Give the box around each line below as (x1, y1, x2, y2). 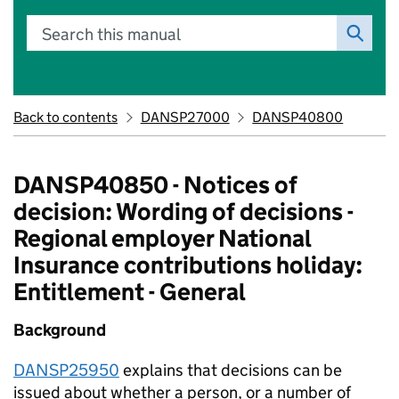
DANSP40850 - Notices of (13, 170, 297, 199)
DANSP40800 (252, 109, 344, 126)
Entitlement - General (13, 277, 246, 306)
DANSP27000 (140, 109, 230, 126)
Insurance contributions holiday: (13, 250, 362, 280)
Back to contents (13, 109, 118, 126)
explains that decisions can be (119, 360, 342, 380)
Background (13, 320, 106, 340)
